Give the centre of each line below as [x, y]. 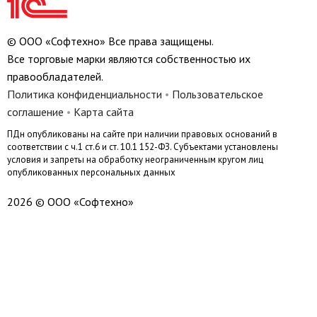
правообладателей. [55, 76]
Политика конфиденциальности [85, 94]
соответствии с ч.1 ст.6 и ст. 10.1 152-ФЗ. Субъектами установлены [143, 147]
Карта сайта [104, 112]
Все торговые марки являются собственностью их [129, 59]
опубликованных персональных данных [91, 172]
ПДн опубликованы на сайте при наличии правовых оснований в [142, 134]
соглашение [35, 112]
